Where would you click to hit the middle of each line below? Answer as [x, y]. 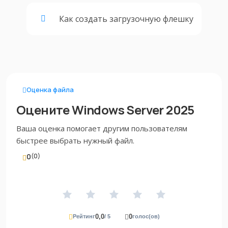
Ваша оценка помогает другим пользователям [102, 129]
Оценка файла [50, 90]
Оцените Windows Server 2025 [105, 110]
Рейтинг [84, 216]
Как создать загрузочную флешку [126, 19]
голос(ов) [146, 216]
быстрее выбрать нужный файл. [75, 141]
